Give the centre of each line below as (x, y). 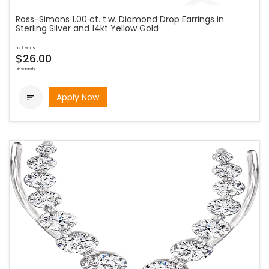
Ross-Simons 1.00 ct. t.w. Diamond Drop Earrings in (120, 19)
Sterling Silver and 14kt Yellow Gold (87, 28)
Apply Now (78, 97)
